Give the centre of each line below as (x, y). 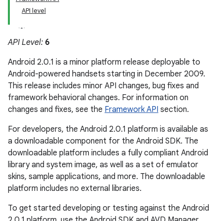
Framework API (131, 110)
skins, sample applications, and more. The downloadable (107, 177)
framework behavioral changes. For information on (98, 98)
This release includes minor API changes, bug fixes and (103, 86)
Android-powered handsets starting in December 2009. (107, 74)
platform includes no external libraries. (75, 188)
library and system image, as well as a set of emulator (103, 165)
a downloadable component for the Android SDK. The (103, 141)
